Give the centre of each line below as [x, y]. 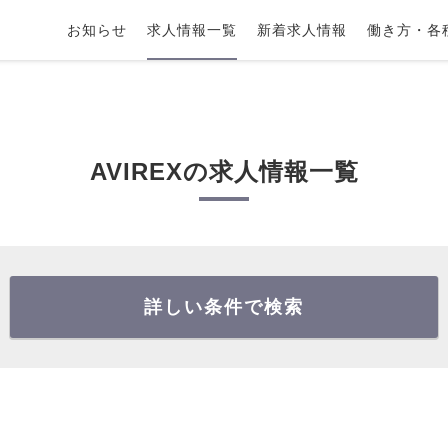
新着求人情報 [302, 29]
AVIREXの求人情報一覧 [224, 171]
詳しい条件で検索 [224, 307]
